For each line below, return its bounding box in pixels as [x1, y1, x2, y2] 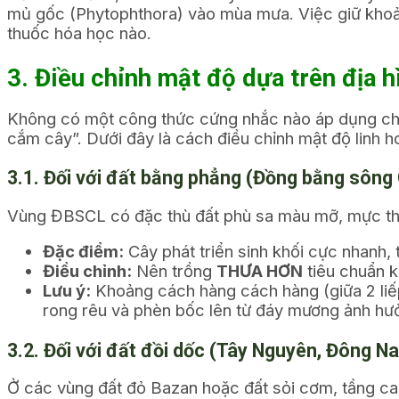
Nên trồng [132, 261, 216, 281]
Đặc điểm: [43, 241, 124, 262]
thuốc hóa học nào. [7, 22, 151, 43]
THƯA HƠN [216, 261, 303, 281]
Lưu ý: [43, 281, 91, 301]
